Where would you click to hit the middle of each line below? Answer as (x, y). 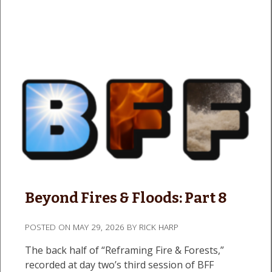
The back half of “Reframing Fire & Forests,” (124, 250)
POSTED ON (49, 226)
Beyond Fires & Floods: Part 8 (126, 198)
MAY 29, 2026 (99, 226)
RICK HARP (159, 226)
